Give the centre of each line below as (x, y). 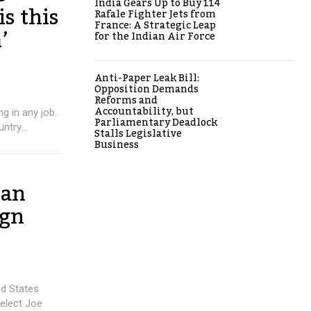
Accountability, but (144, 111)
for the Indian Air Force (155, 36)
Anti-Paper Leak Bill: (147, 78)
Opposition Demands (146, 89)
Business (117, 145)
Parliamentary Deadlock (156, 123)
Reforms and (126, 100)
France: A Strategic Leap (155, 25)
